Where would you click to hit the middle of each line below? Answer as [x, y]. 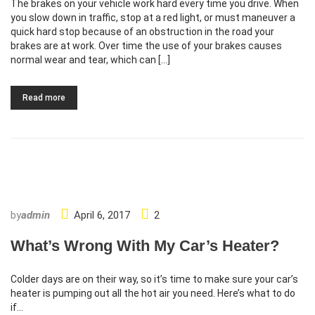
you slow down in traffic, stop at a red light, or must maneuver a [153, 18]
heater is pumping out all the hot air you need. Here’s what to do [153, 293]
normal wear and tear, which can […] [90, 60]
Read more [44, 98]
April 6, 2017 [102, 215]
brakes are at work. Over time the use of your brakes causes [146, 46]
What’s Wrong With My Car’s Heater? [145, 246]
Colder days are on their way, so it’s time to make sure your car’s [154, 279]
